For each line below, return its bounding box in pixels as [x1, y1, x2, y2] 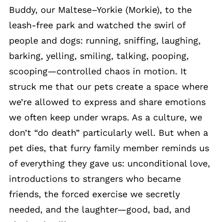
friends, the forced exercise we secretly [9, 189, 180, 200]
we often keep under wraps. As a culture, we [9, 112, 202, 123]
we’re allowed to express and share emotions [9, 97, 206, 108]
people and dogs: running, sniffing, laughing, [9, 35, 201, 46]
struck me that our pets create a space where [9, 81, 208, 92]
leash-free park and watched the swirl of [9, 20, 185, 31]
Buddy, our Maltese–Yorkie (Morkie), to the [9, 4, 192, 15]
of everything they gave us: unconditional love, [9, 158, 210, 169]
